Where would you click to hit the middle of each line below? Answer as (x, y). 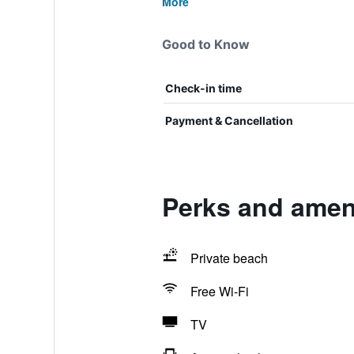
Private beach (229, 258)
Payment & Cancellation (229, 121)
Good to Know (205, 44)
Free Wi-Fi (219, 291)
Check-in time (203, 88)
